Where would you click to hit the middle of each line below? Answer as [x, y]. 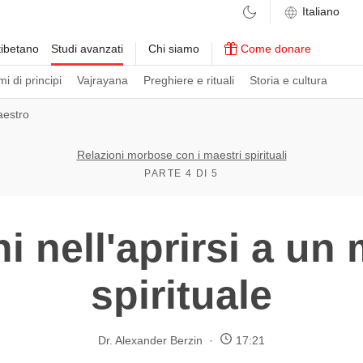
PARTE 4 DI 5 [181, 173]
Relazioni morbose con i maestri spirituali [181, 155]
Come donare [274, 49]
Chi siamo [174, 49]
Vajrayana [102, 80]
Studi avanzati [87, 49]
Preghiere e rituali [189, 80]
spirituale [181, 295]
